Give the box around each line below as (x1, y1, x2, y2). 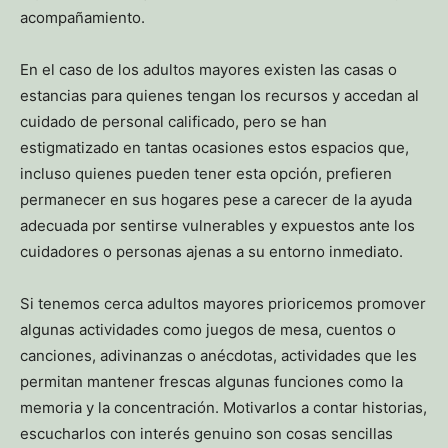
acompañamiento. (20, 8, 145, 28)
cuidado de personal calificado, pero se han (20, 112, 327, 132)
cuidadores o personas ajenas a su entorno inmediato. (20, 242, 411, 262)
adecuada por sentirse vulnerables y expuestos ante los (20, 216, 415, 236)
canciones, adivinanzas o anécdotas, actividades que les (20, 346, 417, 366)
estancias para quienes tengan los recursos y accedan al (20, 86, 419, 106)
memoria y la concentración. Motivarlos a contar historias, (20, 398, 427, 418)
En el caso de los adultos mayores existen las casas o (20, 60, 397, 80)
